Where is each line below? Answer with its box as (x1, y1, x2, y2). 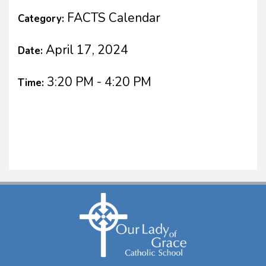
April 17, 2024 (46, 41, 128, 58)
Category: (18, 11, 67, 26)
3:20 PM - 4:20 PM (47, 73, 151, 90)
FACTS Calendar (67, 9, 160, 26)
